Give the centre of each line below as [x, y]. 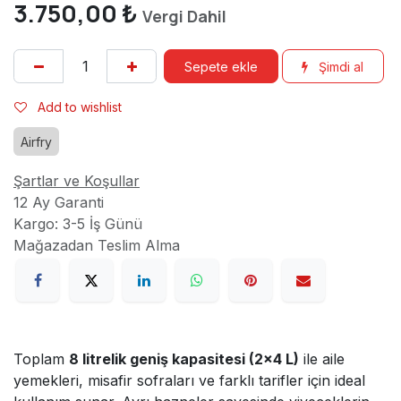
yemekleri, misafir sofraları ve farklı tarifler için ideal [189, 380]
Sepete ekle [221, 66]
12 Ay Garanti [59, 203]
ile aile [322, 358]
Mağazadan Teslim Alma [97, 246]
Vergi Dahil [184, 17]
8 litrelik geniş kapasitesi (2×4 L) [184, 358]
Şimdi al [340, 66]
